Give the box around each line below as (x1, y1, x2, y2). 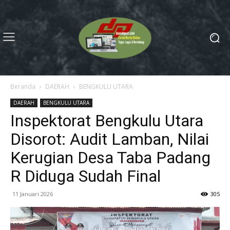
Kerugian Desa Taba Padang (10, 148, 210, 167)
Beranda (10, 82, 35, 91)
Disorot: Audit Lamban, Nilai (10, 129, 209, 149)
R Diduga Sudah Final (10, 166, 161, 186)
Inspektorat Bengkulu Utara (10, 111, 203, 130)
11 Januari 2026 (12, 190, 53, 198)
